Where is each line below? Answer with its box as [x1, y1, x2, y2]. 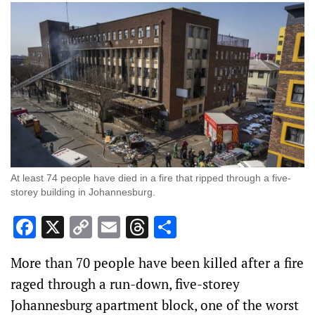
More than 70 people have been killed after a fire [11, 254, 304, 272]
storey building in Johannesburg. [11, 186, 155, 198]
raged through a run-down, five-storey [11, 275, 240, 293]
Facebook [36, 212, 129, 243]
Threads [148, 212, 229, 243]
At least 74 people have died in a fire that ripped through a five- [11, 172, 291, 184]
